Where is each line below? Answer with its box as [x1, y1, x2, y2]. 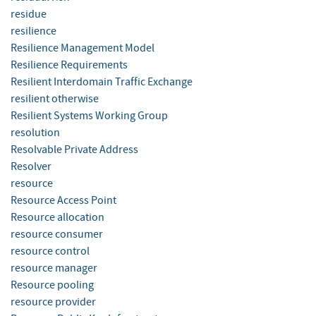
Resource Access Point [11, 193, 116, 208]
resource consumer [11, 227, 103, 242]
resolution [11, 126, 60, 140]
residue [11, 7, 47, 22]
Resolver [11, 159, 51, 174]
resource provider [11, 295, 96, 310]
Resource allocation [11, 210, 104, 225]
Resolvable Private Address [11, 142, 138, 157]
